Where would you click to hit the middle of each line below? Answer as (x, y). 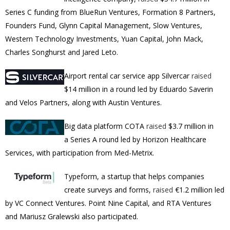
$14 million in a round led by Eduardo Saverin (139, 89)
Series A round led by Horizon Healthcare (138, 139)
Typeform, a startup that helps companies (134, 176)
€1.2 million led (200, 190)
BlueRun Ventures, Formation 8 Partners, (147, 12)
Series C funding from (42, 12)
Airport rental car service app (113, 76)
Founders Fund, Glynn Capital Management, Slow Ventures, (104, 25)
